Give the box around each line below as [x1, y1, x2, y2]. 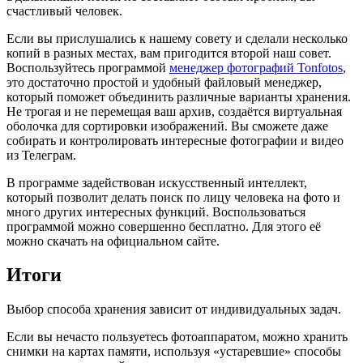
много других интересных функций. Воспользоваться [6, 204, 305, 219]
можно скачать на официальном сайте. [6, 233, 220, 248]
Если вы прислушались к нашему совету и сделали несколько [6, 31, 348, 45]
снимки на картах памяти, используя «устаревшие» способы [6, 344, 341, 359]
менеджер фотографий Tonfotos [169, 60, 343, 75]
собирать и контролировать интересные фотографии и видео [6, 133, 344, 147]
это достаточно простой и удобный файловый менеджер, [6, 75, 322, 89]
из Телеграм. [6, 147, 76, 162]
